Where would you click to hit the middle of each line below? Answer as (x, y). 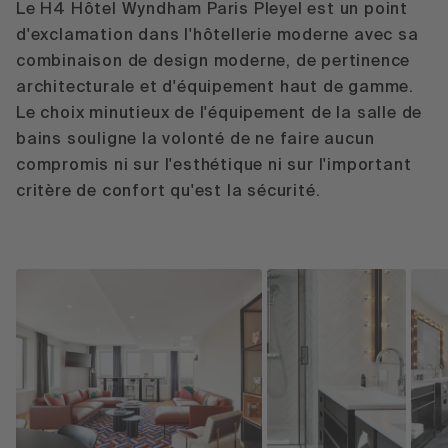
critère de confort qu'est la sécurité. (168, 191)
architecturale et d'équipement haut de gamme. (215, 87)
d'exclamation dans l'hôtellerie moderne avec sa (217, 35)
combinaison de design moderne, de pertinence (213, 61)
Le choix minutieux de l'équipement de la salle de (219, 113)
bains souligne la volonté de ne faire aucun (195, 139)
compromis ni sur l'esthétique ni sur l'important (214, 165)
